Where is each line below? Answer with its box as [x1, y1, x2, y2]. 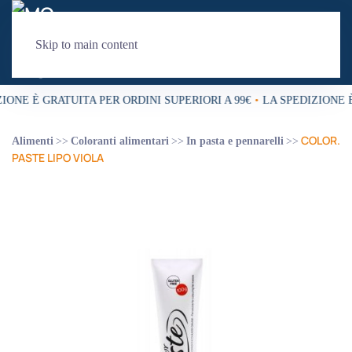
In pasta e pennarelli [186, 135, 284, 147]
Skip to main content [35, 38, 137, 51]
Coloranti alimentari [71, 135, 169, 147]
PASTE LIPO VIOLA [12, 150, 104, 165]
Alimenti [12, 135, 53, 147]
